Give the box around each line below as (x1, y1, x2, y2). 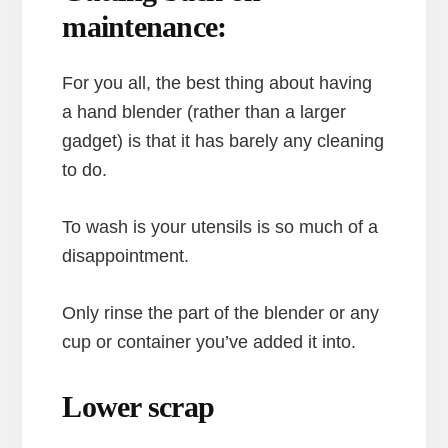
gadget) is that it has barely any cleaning (62, 130, 385, 151)
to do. (62, 159, 108, 180)
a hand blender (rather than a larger (62, 101, 347, 122)
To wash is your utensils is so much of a (62, 216, 379, 237)
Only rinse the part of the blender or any (62, 302, 380, 323)
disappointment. (62, 245, 190, 266)
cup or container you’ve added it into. (62, 331, 357, 352)
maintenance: (62, 9, 227, 43)
